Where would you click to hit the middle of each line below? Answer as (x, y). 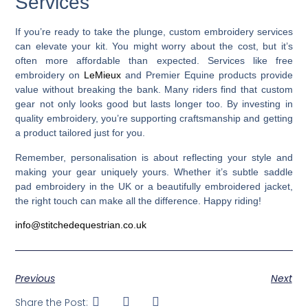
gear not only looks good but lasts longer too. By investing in (154, 104)
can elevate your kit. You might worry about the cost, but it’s (154, 46)
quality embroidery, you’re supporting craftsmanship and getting (154, 119)
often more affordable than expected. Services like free (154, 61)
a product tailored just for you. (80, 133)
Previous (35, 279)
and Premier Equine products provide (207, 75)
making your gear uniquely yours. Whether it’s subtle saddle (154, 172)
